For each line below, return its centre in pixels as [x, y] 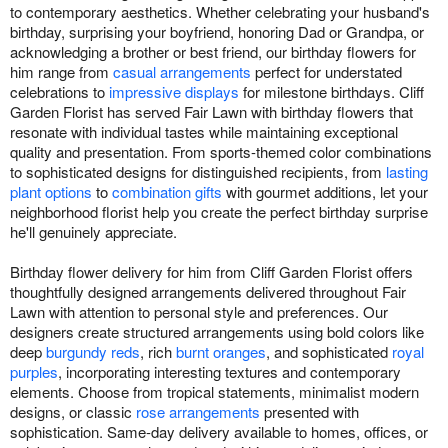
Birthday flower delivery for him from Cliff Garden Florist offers [211, 272]
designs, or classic [73, 412]
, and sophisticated [329, 352]
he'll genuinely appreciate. [93, 232]
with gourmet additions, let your [325, 192]
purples [34, 372]
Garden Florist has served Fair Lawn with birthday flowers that [211, 112]
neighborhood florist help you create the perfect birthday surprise [219, 212]
